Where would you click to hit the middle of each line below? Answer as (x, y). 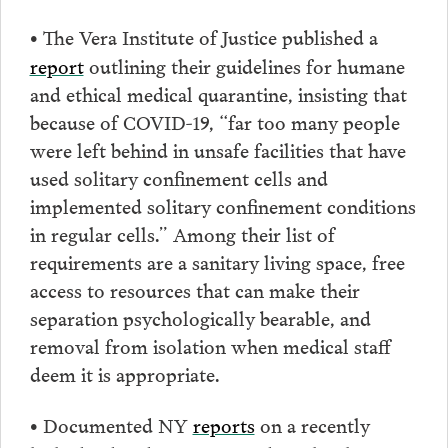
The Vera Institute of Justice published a (207, 35)
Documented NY (115, 424)
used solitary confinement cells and (178, 176)
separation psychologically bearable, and (200, 316)
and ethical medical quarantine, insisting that (218, 92)
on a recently (312, 424)
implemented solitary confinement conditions (222, 204)
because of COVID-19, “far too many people (214, 120)
